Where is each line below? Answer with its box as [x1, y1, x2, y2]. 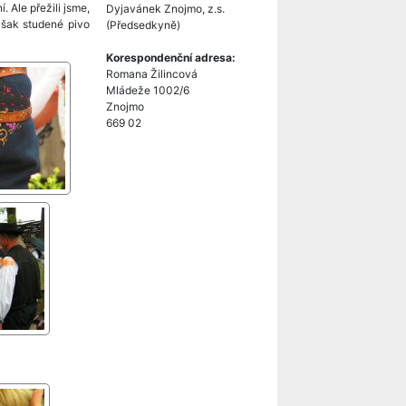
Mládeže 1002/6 [106, 83, 189, 97]
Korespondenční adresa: [106, 51, 236, 64]
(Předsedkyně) [106, 18, 180, 32]
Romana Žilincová [106, 67, 198, 81]
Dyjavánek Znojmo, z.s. [106, 2, 225, 15]
